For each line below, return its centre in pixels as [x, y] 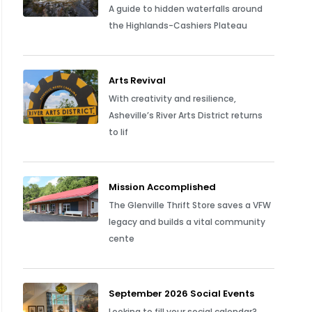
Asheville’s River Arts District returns [186, 115]
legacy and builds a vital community [187, 222]
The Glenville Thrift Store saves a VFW [190, 205]
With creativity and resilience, [173, 99]
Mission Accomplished [163, 187]
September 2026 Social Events [182, 294]
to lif [119, 132]
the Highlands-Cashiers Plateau [178, 25]
